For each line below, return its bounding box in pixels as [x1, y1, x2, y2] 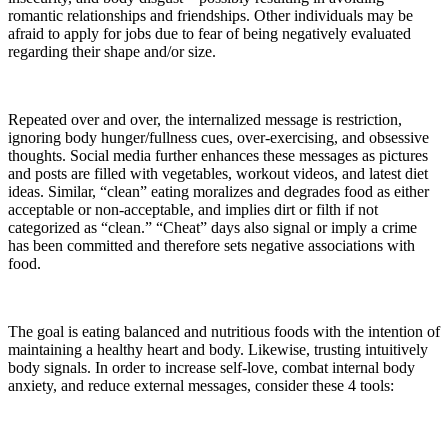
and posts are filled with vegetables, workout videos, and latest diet [8, 164, 428, 182]
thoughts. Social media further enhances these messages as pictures [8, 146, 428, 164]
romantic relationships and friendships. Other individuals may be [8, 6, 413, 24]
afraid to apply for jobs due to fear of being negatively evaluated [8, 24, 411, 42]
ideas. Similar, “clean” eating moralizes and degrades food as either [8, 182, 429, 200]
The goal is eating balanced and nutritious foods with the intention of [8, 322, 440, 340]
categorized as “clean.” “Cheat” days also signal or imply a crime [8, 218, 417, 236]
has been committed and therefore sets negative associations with [8, 236, 415, 254]
